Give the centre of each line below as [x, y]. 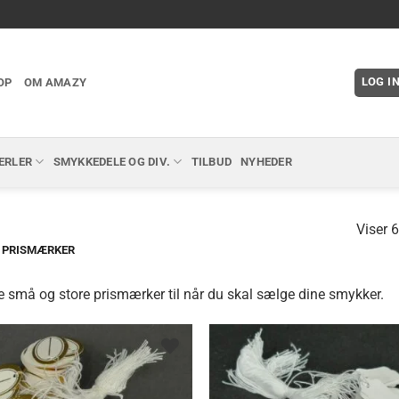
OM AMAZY [56, 82]
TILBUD [212, 161]
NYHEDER [266, 161]
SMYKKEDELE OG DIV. [112, 161]
